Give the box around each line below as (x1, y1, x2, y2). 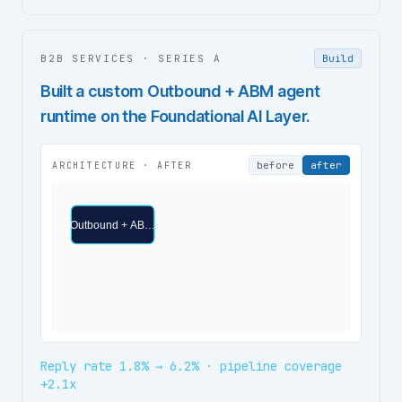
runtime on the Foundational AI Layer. (40, 107, 310, 126)
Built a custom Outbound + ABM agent (40, 82, 320, 100)
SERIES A (158, 52, 222, 65)
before (257, 159, 294, 171)
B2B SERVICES (40, 52, 135, 65)
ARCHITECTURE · (52, 159, 158, 171)
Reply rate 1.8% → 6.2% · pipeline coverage (40, 358, 342, 374)
